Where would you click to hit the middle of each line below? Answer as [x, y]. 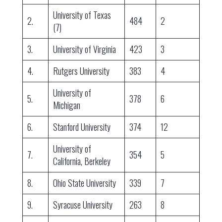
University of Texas [82, 15]
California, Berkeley [82, 161]
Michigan [66, 105]
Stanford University [82, 127]
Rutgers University [81, 71]
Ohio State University [84, 183]
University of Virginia [84, 49]
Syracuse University [83, 205]
